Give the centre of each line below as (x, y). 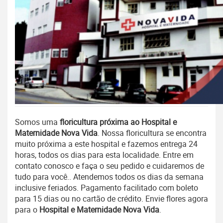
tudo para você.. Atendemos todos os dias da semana (109, 177)
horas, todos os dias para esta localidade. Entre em (104, 155)
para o (27, 210)
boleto (186, 188)
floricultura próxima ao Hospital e (118, 122)
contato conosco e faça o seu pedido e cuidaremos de (110, 166)
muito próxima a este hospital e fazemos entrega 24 (106, 144)
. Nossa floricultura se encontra (152, 133)
